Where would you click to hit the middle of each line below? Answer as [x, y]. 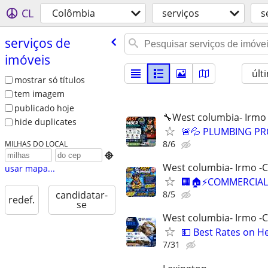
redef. [22, 200]
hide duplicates [45, 122]
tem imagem [39, 94]
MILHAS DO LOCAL [36, 144]
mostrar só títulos [49, 80]
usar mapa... [30, 169]
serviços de [37, 43]
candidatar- [82, 195]
